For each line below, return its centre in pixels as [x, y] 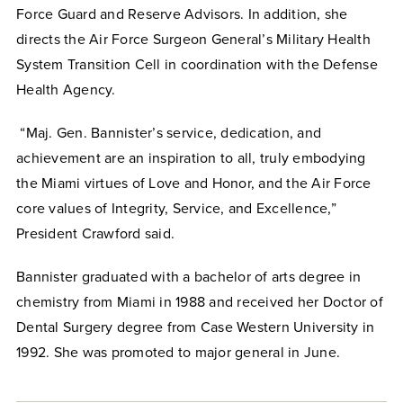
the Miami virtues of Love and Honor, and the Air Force [194, 183]
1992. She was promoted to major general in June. [178, 352]
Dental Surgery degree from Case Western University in [196, 327]
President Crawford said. [95, 233]
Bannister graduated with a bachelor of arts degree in [189, 277]
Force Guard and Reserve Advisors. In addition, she [182, 14]
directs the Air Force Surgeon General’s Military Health [193, 39]
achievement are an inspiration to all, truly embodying [191, 158]
